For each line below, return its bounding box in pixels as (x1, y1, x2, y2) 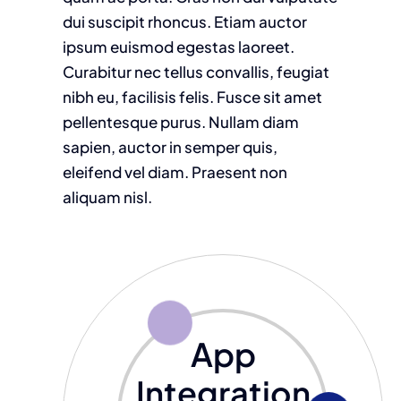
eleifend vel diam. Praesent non (62, 161, 287, 182)
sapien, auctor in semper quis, (62, 136, 277, 157)
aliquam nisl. (62, 186, 152, 207)
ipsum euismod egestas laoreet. (62, 36, 294, 56)
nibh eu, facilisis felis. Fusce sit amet (62, 86, 322, 107)
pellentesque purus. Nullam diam (62, 111, 299, 132)
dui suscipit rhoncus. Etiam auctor (62, 11, 307, 31)
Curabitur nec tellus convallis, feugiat (62, 61, 329, 81)
